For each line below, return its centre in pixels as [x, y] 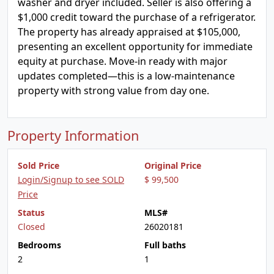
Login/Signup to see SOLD [71, 180]
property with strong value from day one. [113, 91]
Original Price [173, 165]
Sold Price [39, 165]
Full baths [165, 245]
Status [31, 213]
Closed [31, 227]
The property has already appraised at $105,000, [129, 32]
